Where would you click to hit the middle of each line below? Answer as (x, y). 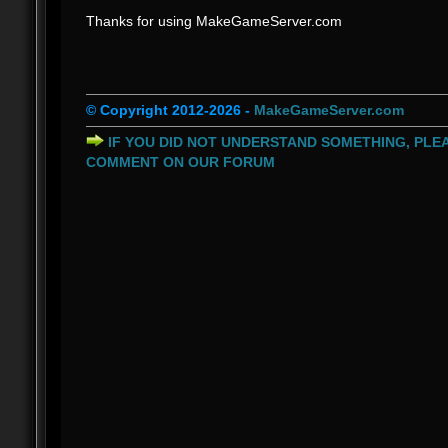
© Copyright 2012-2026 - (169, 110)
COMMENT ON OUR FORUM (180, 162)
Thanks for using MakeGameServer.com (213, 21)
